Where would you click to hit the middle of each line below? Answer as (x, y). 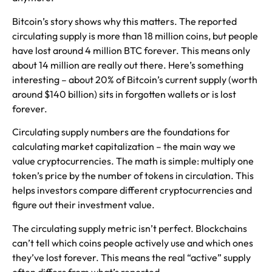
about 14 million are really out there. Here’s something (128, 65)
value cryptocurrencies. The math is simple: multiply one (133, 161)
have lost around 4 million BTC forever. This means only (131, 50)
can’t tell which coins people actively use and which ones (133, 243)
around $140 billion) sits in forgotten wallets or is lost (124, 94)
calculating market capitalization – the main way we (124, 147)
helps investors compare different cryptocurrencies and (132, 190)
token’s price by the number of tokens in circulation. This (133, 176)
